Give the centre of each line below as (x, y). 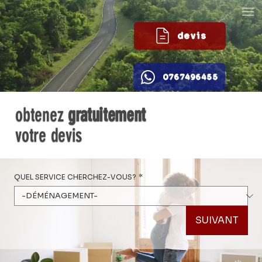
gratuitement (107, 114)
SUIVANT (217, 220)
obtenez (42, 114)
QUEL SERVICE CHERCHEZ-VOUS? (75, 177)
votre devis (49, 135)
